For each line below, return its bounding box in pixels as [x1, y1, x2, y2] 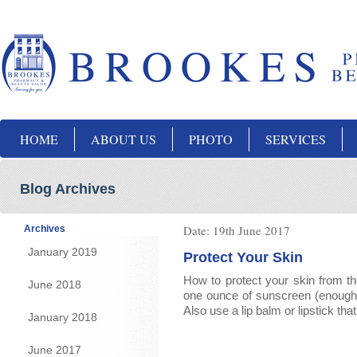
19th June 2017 [213, 222, 290, 238]
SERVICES [265, 131, 326, 147]
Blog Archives [20, 181, 116, 197]
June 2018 [28, 278, 81, 291]
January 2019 [28, 245, 97, 258]
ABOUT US [91, 131, 156, 147]
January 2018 [28, 311, 97, 324]
